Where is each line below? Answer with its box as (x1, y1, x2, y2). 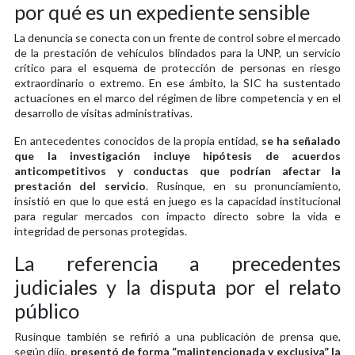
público (14, 298, 79, 323)
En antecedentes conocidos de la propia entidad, (14, 133, 262, 147)
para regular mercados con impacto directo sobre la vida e (14, 208, 341, 223)
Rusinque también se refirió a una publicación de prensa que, (14, 329, 341, 343)
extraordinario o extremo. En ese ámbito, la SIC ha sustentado (14, 75, 341, 90)
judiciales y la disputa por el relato (14, 274, 341, 299)
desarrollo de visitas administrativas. (14, 105, 193, 120)
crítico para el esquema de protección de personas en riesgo (14, 60, 341, 74)
